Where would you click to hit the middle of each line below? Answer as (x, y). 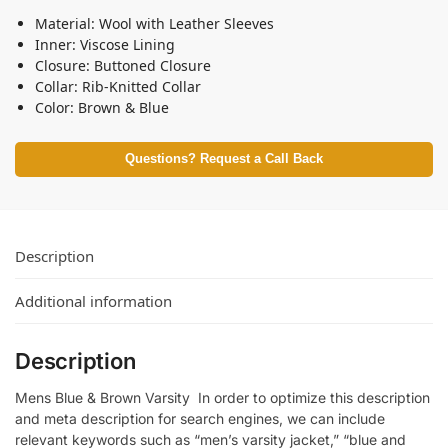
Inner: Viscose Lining (105, 44)
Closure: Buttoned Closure (123, 65)
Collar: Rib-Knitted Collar (118, 86)
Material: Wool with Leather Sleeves (154, 23)
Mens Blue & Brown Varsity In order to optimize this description (222, 398)
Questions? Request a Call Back (224, 158)
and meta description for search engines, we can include (200, 419)
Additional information (93, 301)
